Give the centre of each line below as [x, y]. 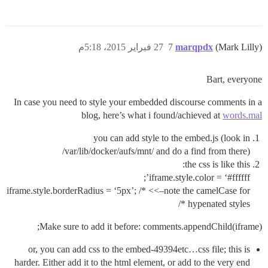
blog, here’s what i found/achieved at [152, 115]
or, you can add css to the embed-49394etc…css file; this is [139, 249]
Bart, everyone [234, 79]
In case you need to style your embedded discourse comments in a [138, 102]
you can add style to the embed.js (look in [172, 138]
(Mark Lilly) [239, 47]
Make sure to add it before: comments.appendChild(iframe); [151, 226]
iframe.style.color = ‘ [188, 177]
